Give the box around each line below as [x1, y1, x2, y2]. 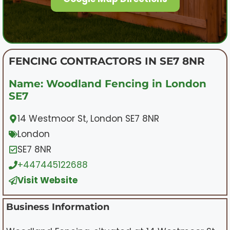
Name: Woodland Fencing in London [9, 77, 206, 90]
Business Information [6, 201, 109, 213]
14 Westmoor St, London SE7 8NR [17, 112, 159, 125]
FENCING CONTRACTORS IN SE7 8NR [9, 54, 205, 67]
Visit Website [17, 174, 78, 186]
